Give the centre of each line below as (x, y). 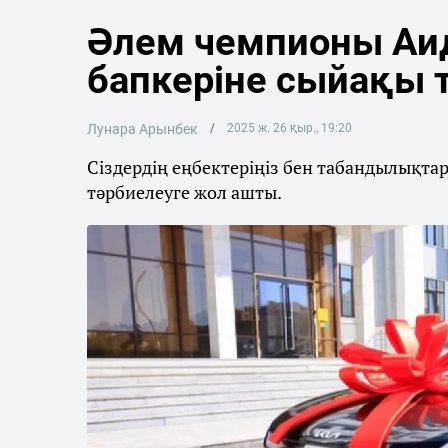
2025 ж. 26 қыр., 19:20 (289, 128)
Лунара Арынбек (142, 129)
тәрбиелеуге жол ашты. (184, 192)
